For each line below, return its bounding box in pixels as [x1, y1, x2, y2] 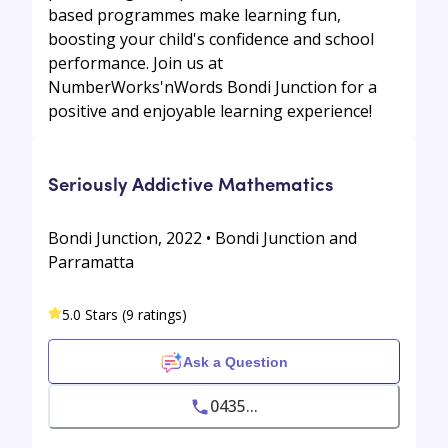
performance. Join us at [48, 52, 223, 75]
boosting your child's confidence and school [48, 28, 374, 51]
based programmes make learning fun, [48, 4, 341, 27]
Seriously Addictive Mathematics [48, 169, 334, 196]
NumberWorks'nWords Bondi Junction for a [48, 76, 377, 99]
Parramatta [48, 251, 134, 274]
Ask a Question [182, 353, 288, 370]
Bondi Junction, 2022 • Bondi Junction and [48, 227, 357, 250]
